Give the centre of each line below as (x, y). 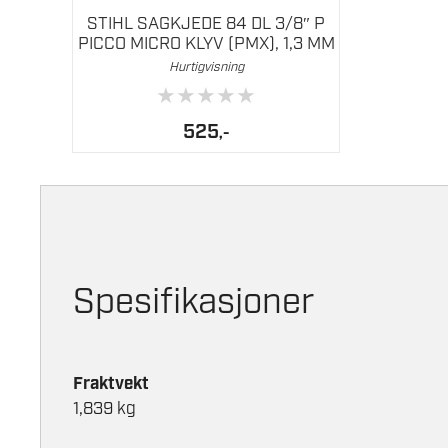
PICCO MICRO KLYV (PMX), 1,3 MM (206, 43)
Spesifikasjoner (193, 303)
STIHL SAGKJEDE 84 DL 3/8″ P (206, 23)
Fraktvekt (111, 384)
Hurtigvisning (206, 67)
